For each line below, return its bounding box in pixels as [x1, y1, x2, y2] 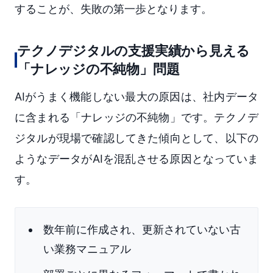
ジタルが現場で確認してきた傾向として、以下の [15, 132, 258, 145]
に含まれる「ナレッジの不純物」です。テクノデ [15, 111, 258, 124]
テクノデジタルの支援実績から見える [17, 43, 250, 59]
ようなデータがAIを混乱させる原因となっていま [15, 152, 258, 166]
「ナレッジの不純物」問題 [17, 61, 180, 77]
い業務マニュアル [43, 243, 131, 256]
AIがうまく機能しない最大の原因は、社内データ [15, 90, 258, 104]
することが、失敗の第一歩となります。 [15, 2, 212, 16]
